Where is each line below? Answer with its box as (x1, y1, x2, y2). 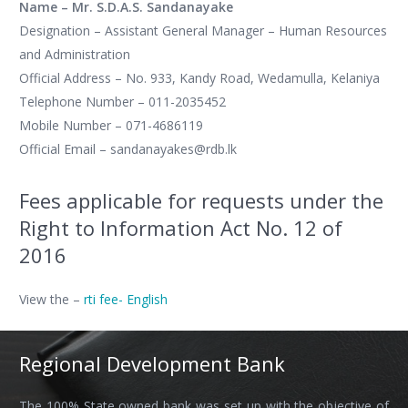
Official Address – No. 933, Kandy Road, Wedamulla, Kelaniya (19, 69, 380, 87)
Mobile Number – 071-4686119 (19, 117, 203, 134)
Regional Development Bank (19, 350, 285, 377)
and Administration (19, 46, 130, 63)
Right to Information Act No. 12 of (19, 214, 342, 241)
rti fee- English (84, 291, 168, 308)
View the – (19, 291, 84, 308)
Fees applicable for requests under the (19, 187, 383, 214)
